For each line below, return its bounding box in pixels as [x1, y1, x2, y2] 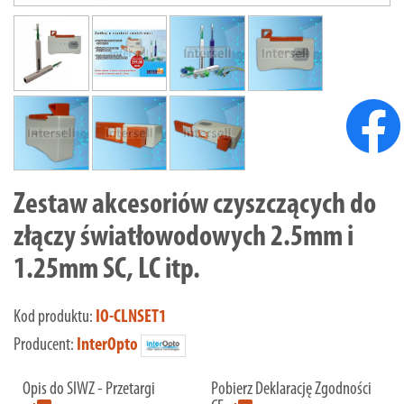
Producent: [14, 336, 77, 355]
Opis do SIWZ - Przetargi [23, 380, 155, 399]
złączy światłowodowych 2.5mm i [14, 223, 353, 253]
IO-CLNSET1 [96, 308, 167, 327]
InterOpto [77, 336, 138, 355]
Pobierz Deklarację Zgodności [211, 380, 372, 399]
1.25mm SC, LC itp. [14, 255, 200, 286]
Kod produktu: [14, 308, 96, 327]
